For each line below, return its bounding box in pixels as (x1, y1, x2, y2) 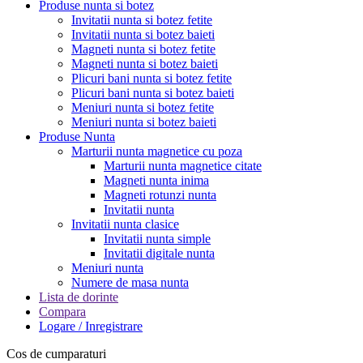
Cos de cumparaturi (6, 347, 106, 361)
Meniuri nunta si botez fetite (71, 100, 214, 115)
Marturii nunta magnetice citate (104, 159, 262, 173)
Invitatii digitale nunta (104, 246, 215, 261)
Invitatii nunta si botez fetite (71, 13, 212, 28)
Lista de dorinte (39, 290, 118, 305)
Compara (39, 305, 86, 319)
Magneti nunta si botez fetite (71, 42, 216, 57)
